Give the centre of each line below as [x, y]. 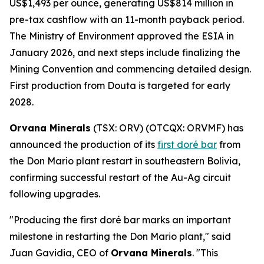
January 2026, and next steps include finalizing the [125, 52]
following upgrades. [55, 194]
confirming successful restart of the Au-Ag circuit [120, 177]
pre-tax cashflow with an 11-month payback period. [127, 19]
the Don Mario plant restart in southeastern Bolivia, [125, 161]
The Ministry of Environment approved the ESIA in [122, 36]
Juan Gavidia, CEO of [60, 253]
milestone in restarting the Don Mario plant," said [120, 236]
